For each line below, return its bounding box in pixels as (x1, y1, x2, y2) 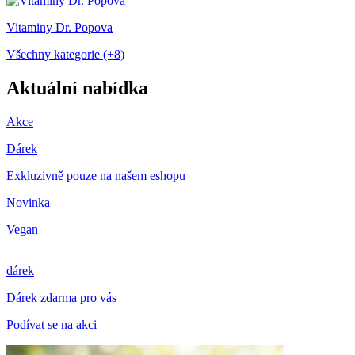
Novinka (6, 195, 50, 209)
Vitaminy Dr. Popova (6, 20, 113, 34)
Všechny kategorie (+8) (6, 47, 124, 61)
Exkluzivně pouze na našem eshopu (6, 168, 185, 182)
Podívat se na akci (6, 317, 97, 331)
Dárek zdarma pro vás (6, 290, 116, 304)
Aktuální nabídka (6, 77, 148, 98)
